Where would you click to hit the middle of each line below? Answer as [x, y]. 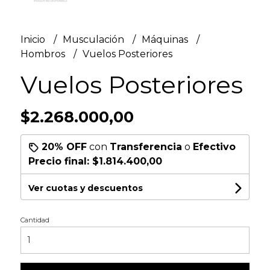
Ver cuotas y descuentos [85, 188]
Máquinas [166, 39]
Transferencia [146, 146]
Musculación [94, 39]
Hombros [44, 54]
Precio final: [60, 161]
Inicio [34, 39]
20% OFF [64, 146]
